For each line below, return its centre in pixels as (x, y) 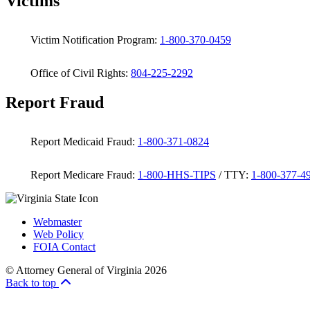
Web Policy (58, 234)
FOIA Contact (64, 246)
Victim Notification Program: (92, 39)
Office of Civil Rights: (78, 73)
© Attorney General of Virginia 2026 (86, 270)
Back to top (32, 282)
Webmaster (57, 221)
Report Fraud (55, 102)
